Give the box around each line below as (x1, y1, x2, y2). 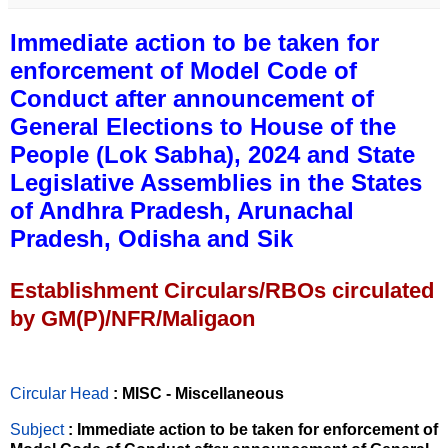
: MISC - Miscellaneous (113, 385, 284, 403)
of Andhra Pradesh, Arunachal (10, 196, 354, 224)
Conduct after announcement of (10, 84, 374, 112)
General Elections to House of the (10, 112, 396, 140)
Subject (10, 421, 68, 439)
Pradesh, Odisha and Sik (10, 224, 293, 252)
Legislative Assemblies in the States (10, 168, 422, 196)
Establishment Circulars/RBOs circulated (10, 277, 434, 303)
